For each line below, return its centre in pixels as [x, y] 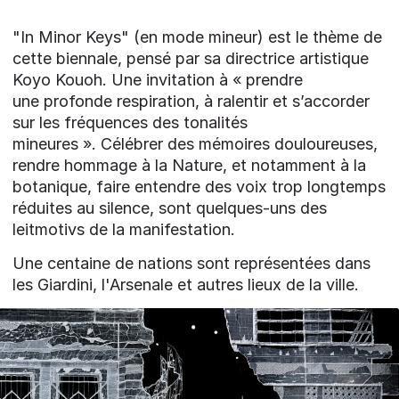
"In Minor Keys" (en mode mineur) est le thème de [197, 37]
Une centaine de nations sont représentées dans [191, 263]
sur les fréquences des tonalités [130, 122]
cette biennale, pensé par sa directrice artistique [191, 58]
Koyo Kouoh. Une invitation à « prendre [158, 79]
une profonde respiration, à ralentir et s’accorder [191, 101]
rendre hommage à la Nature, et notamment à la [189, 165]
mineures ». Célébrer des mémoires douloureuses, [195, 143]
